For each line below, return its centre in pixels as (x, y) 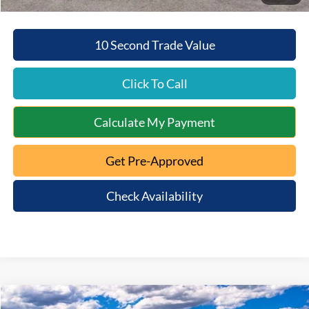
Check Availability (155, 196)
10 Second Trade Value (154, 44)
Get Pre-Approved (155, 160)
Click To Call (154, 83)
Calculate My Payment (155, 122)
